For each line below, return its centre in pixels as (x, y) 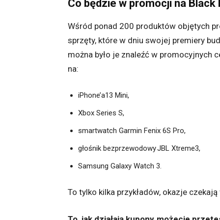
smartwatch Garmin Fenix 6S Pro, (133, 131)
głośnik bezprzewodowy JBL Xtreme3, (139, 149)
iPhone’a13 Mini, (105, 96)
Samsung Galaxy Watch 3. (120, 166)
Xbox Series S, (102, 113)
